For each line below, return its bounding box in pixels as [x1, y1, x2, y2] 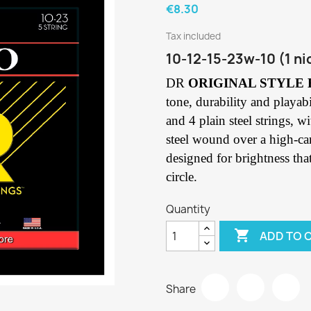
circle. [166, 169, 197, 184]
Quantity [166, 202, 210, 217]
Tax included [166, 30, 221, 42]
